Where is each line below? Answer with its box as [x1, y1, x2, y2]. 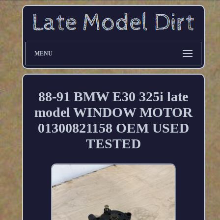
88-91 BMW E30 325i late [38, 88, 189, 104]
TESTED [85, 136, 141, 151]
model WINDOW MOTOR [34, 104, 192, 120]
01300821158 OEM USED [37, 120, 189, 136]
